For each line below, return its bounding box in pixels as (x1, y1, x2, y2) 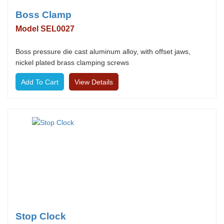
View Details (74, 78, 113, 86)
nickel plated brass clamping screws (15, 58, 129, 66)
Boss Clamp (15, 9, 71, 20)
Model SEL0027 (15, 24, 74, 33)
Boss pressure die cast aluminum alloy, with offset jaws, (15, 47, 190, 55)
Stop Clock (15, 211, 66, 221)
